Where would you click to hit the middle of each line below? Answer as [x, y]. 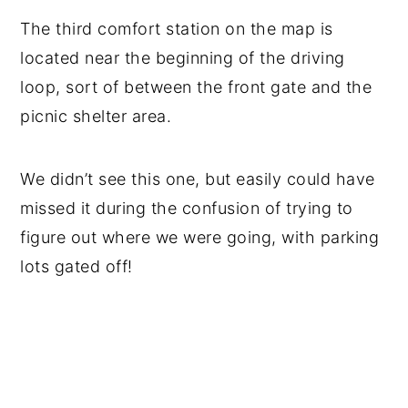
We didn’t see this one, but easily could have [198, 179]
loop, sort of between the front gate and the [196, 87]
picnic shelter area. [96, 117]
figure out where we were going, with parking [200, 238]
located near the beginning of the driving [183, 58]
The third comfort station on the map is [177, 29]
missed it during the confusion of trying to [187, 209]
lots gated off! [76, 267]
